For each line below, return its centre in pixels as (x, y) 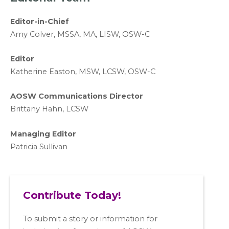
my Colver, (36, 34)
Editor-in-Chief (40, 21)
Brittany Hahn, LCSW (49, 109)
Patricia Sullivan (39, 146)
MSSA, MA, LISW (88, 34)
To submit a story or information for (90, 219)
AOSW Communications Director (77, 96)
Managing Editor (43, 134)
